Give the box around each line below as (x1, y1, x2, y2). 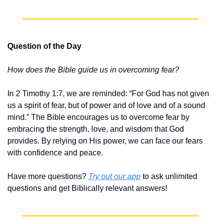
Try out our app (88, 172, 141, 181)
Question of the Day (7, 42, 81, 51)
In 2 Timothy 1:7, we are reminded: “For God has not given (7, 89, 209, 98)
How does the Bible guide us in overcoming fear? (7, 66, 179, 74)
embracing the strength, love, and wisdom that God (7, 125, 184, 134)
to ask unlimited (141, 172, 197, 181)
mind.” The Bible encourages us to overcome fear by (7, 113, 189, 122)
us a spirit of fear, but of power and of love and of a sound (7, 101, 205, 110)
